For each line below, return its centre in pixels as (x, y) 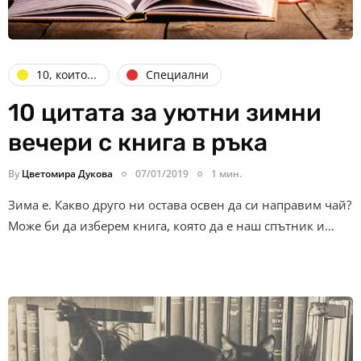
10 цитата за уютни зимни (165, 112)
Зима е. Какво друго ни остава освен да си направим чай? (180, 204)
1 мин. (226, 173)
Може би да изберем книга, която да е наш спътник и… (171, 225)
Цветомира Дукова (67, 173)
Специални (177, 75)
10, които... (66, 75)
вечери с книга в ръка (138, 142)
